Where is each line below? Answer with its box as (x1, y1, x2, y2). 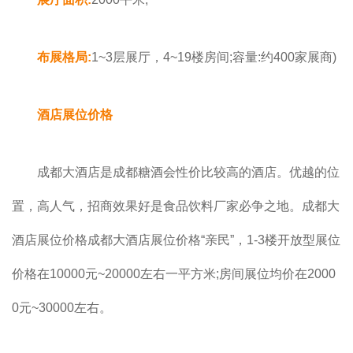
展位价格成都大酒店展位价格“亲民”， (37, 233, 247, 247)
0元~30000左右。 (12, 301, 112, 315)
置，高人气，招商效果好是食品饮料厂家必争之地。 (12, 199, 302, 214)
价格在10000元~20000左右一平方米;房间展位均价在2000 (12, 267, 336, 281)
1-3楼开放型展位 (247, 233, 340, 247)
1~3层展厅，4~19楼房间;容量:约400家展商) (91, 50, 336, 65)
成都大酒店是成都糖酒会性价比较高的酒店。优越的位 (37, 165, 340, 180)
